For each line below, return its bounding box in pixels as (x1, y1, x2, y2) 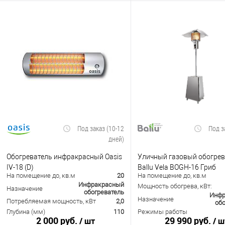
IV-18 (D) (7, 163, 34, 171)
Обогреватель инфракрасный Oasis (7, 152, 122, 161)
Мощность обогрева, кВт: (138, 182, 212, 190)
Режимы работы (138, 208, 187, 216)
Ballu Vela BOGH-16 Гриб (138, 163, 216, 171)
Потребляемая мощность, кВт (7, 197, 96, 205)
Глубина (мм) (7, 208, 45, 216)
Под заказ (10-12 (77, 124, 124, 134)
